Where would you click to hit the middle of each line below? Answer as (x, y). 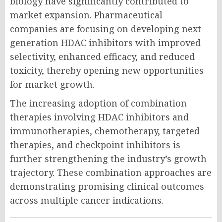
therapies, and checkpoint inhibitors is (95, 145)
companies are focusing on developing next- (107, 29)
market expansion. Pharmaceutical (86, 15)
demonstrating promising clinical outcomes (107, 186)
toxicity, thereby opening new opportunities (107, 70)
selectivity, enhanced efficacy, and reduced (102, 56)
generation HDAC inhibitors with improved (105, 43)
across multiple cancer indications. (87, 200)
